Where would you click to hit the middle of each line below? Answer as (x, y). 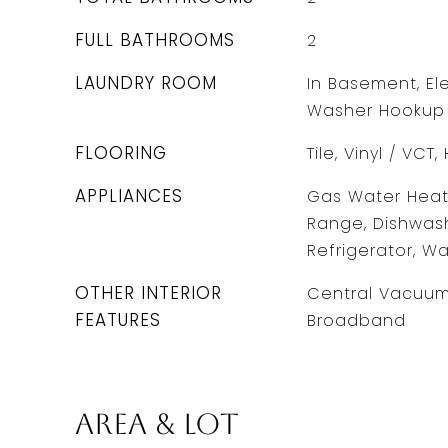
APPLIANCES (129, 196)
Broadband (356, 320)
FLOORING (121, 153)
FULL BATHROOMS (155, 40)
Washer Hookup (375, 110)
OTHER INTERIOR (148, 293)
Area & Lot (157, 424)
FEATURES (118, 320)
